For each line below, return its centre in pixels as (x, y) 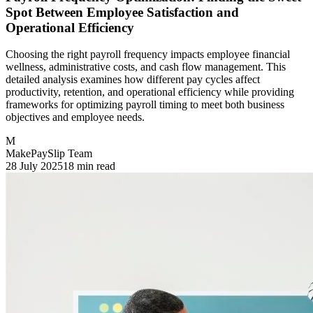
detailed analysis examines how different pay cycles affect (133, 80)
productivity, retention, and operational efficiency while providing (150, 92)
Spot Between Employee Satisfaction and (122, 12)
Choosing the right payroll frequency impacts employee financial (148, 54)
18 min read (89, 166)
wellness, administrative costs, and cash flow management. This (146, 67)
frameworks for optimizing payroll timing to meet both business (145, 105)
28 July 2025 (34, 166)
